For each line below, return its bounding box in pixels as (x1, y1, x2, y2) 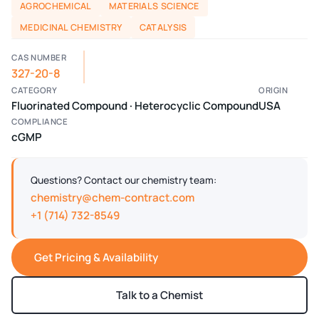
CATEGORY (11, 84, 57, 95)
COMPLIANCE (11, 115, 68, 127)
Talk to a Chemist (116, 287, 203, 303)
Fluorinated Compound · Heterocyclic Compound (11, 98, 258, 113)
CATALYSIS (139, 21, 187, 34)
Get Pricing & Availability (34, 249, 158, 265)
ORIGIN (258, 84, 288, 95)
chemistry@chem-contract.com (31, 189, 194, 205)
